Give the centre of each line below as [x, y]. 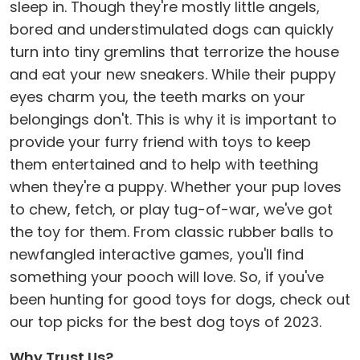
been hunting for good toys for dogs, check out [180, 300]
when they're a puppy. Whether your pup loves [176, 187]
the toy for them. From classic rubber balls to [172, 232]
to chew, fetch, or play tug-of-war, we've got [171, 210]
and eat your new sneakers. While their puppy [173, 75]
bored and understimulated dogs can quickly [172, 30]
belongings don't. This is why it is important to [173, 120]
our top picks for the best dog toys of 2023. [166, 322]
